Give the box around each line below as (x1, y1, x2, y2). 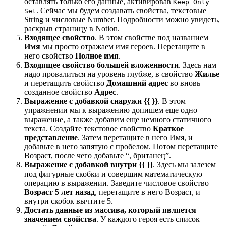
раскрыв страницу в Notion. (24, 24, 120, 33)
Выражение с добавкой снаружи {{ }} (24, 96, 158, 105)
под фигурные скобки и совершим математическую (24, 169, 202, 178)
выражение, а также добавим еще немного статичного (24, 115, 211, 124)
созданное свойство (24, 87, 94, 96)
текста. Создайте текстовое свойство (24, 124, 153, 133)
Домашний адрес (106, 78, 168, 87)
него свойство (24, 51, 75, 60)
